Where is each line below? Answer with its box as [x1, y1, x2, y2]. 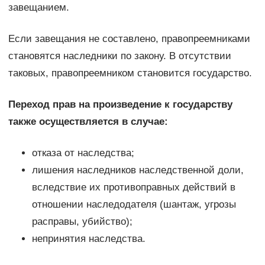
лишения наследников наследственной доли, [31, 164, 244, 176]
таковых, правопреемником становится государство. [8, 67, 252, 79]
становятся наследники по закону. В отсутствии [8, 50, 231, 62]
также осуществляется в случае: [8, 115, 168, 127]
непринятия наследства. [31, 232, 146, 244]
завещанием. [8, 1, 69, 13]
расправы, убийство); [31, 215, 132, 227]
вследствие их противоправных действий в [31, 181, 235, 193]
